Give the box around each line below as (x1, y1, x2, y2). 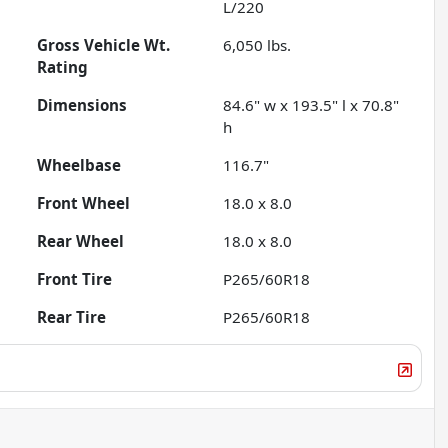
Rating (37, 57, 89, 78)
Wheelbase (37, 155, 122, 176)
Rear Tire (37, 307, 107, 328)
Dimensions (37, 95, 128, 116)
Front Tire (37, 269, 113, 290)
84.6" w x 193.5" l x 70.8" (223, 95, 400, 116)
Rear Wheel (37, 231, 125, 252)
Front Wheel (37, 193, 131, 214)
